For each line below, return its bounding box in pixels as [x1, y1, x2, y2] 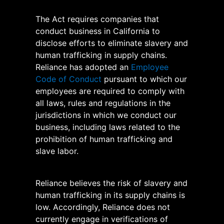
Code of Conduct [35, 73, 104, 84]
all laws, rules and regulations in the [35, 97, 170, 108]
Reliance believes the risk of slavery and [35, 177, 187, 188]
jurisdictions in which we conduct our [35, 109, 176, 120]
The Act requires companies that [35, 13, 159, 24]
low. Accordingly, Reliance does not [35, 201, 170, 212]
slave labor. [35, 145, 78, 156]
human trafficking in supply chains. [35, 49, 167, 60]
